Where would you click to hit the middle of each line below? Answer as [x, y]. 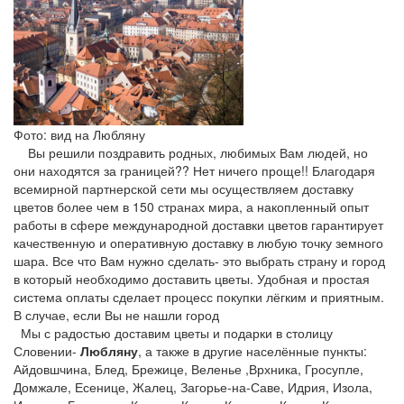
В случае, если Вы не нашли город [116, 315]
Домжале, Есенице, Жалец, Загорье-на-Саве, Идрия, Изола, [193, 387]
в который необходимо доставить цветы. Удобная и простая [192, 279]
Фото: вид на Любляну [79, 134]
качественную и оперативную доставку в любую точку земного [198, 243]
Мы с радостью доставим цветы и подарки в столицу [173, 333]
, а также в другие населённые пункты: [252, 351]
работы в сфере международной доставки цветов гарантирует [198, 225]
